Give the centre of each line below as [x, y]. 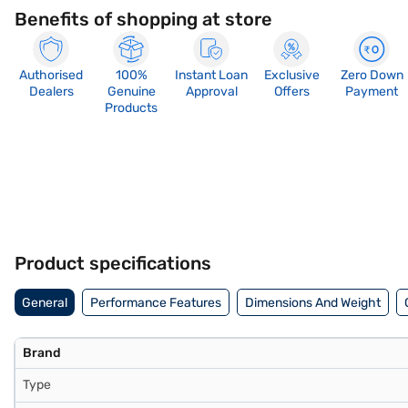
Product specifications [113, 263]
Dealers [51, 92]
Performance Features [156, 302]
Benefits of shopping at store [143, 19]
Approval [211, 92]
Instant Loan [211, 75]
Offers [291, 92]
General [45, 302]
